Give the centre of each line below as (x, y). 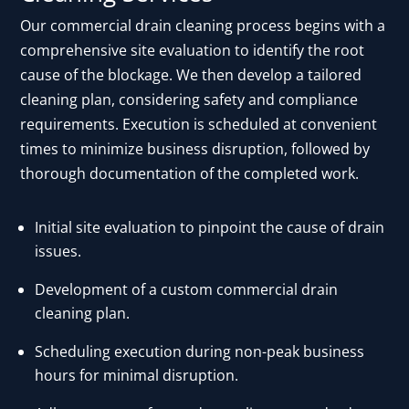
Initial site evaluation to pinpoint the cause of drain (210, 228)
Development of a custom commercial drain (187, 290)
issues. (58, 252)
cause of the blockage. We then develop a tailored (191, 75)
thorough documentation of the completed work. (190, 174)
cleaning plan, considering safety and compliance (189, 100)
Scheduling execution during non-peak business (200, 352)
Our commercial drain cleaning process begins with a (203, 26)
